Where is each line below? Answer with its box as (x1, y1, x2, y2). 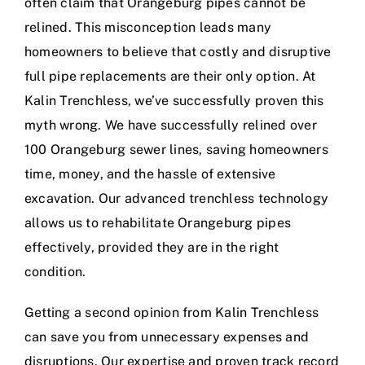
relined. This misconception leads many (24, 20, 272, 36)
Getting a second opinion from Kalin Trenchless (24, 305, 319, 321)
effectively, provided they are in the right (24, 240, 279, 256)
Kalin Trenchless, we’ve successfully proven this (24, 93, 324, 109)
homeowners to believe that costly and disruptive (24, 44, 332, 60)
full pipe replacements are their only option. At (24, 68, 316, 85)
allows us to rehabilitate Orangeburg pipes (24, 215, 292, 231)
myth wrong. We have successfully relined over (24, 117, 317, 134)
